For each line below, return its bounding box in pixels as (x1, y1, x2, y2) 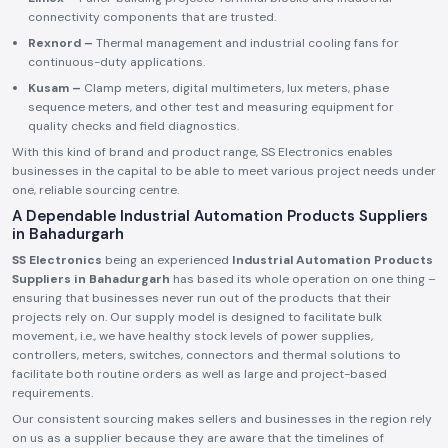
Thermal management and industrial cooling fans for (93, 35, 399, 51)
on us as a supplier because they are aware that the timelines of (12, 430, 384, 446)
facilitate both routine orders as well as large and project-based (12, 366, 387, 382)
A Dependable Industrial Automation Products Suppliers (12, 206, 428, 226)
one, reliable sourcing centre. (12, 182, 179, 198)
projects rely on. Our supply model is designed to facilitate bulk (12, 309, 382, 325)
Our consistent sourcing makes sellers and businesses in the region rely (12, 411, 432, 427)
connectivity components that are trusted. (28, 9, 276, 25)
